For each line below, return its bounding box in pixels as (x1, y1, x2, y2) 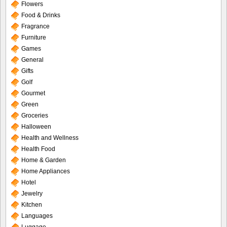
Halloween (21, 123, 51, 131)
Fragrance (21, 23, 50, 30)
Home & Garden (21, 157, 66, 164)
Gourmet (21, 90, 45, 97)
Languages (21, 212, 53, 220)
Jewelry (21, 190, 43, 198)
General (21, 56, 44, 64)
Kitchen (21, 201, 42, 209)
